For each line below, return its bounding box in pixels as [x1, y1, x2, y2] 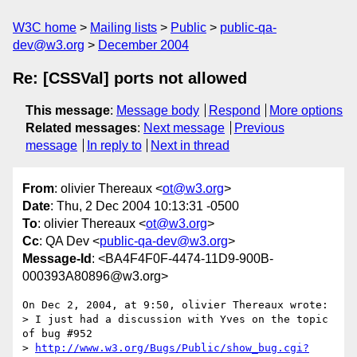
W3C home [13, 21, 76, 34]
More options [269, 104, 343, 117]
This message [25, 104, 110, 117]
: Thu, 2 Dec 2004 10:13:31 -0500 [50, 199, 239, 214]
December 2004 [98, 38, 189, 52]
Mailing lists [90, 21, 157, 34]
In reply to [86, 139, 142, 152]
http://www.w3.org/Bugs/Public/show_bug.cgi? [35, 342, 309, 355]
